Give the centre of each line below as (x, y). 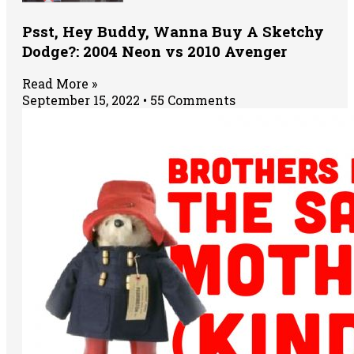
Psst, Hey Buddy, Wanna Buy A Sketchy (173, 31)
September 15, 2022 (83, 100)
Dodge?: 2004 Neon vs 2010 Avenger (154, 51)
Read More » (60, 84)
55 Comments (191, 100)
